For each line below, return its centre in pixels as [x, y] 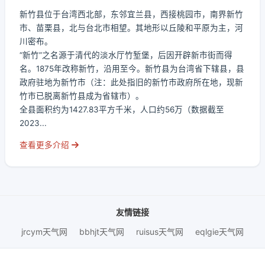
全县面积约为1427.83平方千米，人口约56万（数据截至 [122, 109]
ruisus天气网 [160, 232]
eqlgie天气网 [219, 232]
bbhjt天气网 [102, 232]
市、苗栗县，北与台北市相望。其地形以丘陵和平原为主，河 [131, 28]
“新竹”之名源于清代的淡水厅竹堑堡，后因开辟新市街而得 [126, 55]
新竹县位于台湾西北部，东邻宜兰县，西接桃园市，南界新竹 [131, 14]
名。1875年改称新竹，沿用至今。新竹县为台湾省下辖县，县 [132, 69]
